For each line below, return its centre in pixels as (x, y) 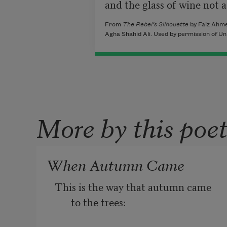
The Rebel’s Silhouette (155, 25)
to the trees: (98, 201)
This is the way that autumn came (133, 186)
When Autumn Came (116, 164)
